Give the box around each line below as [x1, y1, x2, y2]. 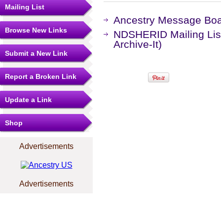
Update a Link [5, 96, 52, 104]
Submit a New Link [5, 49, 68, 57]
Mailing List [5, 3, 44, 11]
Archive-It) [113, 38, 162, 50]
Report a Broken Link [5, 73, 76, 80]
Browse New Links [5, 26, 67, 34]
